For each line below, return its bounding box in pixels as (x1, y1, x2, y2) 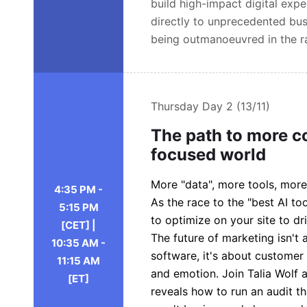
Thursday (151, 99, 203, 113)
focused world (151, 145, 267, 164)
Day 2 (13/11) (202, 99, 271, 113)
